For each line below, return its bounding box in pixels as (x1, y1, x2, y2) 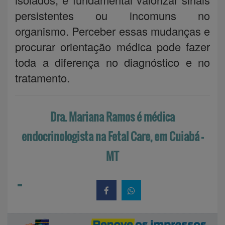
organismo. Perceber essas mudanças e (15, 23, 210, 39)
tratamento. (15, 69, 70, 85)
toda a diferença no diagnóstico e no (15, 54, 210, 70)
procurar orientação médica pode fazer (15, 38, 210, 54)
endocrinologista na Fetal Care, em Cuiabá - (22, 128, 203, 144)
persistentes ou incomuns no (15, 7, 210, 23)
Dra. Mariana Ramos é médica (50, 108, 175, 125)
